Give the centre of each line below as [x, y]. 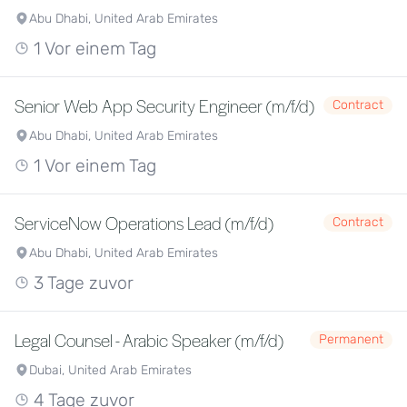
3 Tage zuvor [81, 283]
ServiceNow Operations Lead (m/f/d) [144, 223]
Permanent [351, 339]
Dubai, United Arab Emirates [110, 370]
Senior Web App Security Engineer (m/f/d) [164, 105]
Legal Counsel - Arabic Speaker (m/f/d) [149, 340]
